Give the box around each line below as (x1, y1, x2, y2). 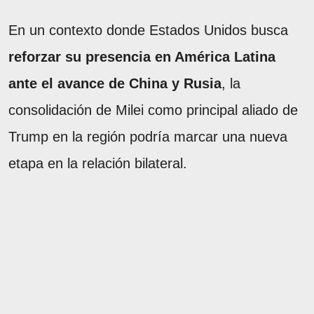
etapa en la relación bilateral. (8, 155, 187, 171)
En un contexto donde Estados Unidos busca (8, 22, 288, 38)
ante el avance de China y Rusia (8, 75, 221, 91)
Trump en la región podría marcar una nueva (8, 128, 287, 144)
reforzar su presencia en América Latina (8, 48, 275, 64)
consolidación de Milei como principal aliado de (8, 102, 298, 118)
